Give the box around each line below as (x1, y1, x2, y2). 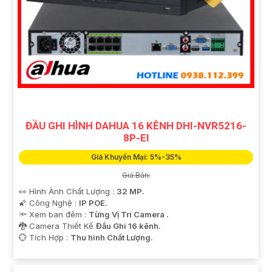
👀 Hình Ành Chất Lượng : (19, 186, 117, 197)
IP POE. (79, 198, 107, 208)
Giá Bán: (121, 171, 151, 180)
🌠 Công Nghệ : (19, 198, 79, 208)
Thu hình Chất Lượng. (70, 233, 153, 243)
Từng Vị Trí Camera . (89, 209, 169, 220)
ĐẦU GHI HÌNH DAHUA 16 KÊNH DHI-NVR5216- (25, 120, 246, 132)
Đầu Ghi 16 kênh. (96, 221, 161, 231)
